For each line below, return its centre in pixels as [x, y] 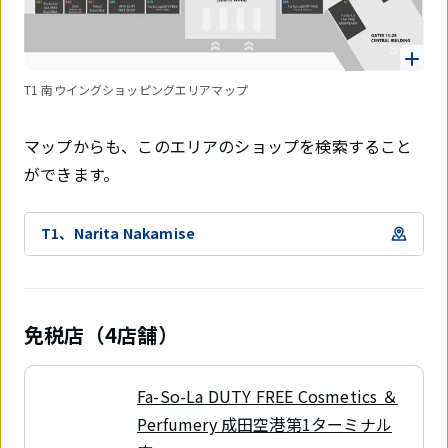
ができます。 [72, 173]
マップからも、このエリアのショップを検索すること [218, 145]
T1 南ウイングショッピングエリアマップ [136, 89]
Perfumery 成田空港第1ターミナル [265, 423]
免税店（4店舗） [101, 334]
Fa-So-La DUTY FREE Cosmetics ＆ [267, 395]
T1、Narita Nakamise [118, 233]
